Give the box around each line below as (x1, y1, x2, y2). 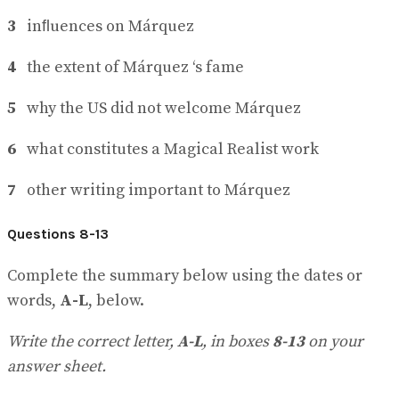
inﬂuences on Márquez (16, 16, 194, 37)
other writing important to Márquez (16, 180, 290, 201)
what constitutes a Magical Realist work (16, 139, 319, 160)
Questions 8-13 (7, 224, 109, 242)
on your (305, 331, 363, 352)
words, (7, 290, 60, 311)
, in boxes (202, 331, 273, 352)
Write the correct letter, (7, 331, 177, 352)
